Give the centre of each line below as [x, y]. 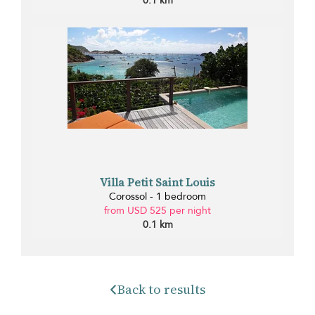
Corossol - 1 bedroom [157, 196]
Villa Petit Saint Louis [157, 182]
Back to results [162, 289]
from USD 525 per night [157, 210]
